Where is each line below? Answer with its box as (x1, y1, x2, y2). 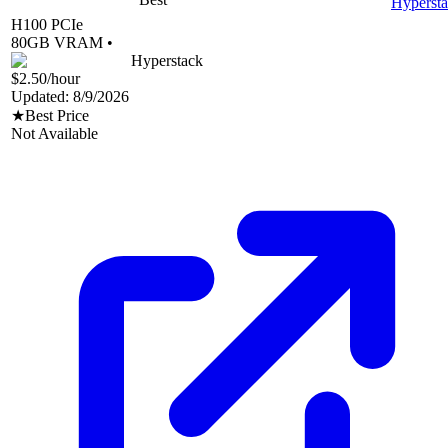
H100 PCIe (11, 16, 83, 34)
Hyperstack (131, 52, 203, 70)
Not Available (11, 125, 98, 143)
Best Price (25, 107, 89, 125)
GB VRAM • (27, 34, 113, 52)
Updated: (11, 88, 73, 106)
